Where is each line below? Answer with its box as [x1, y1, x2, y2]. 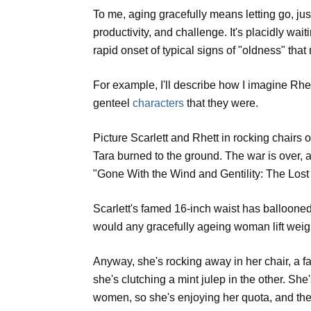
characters [133, 97, 187, 110]
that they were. [187, 97, 259, 110]
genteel [93, 97, 133, 110]
